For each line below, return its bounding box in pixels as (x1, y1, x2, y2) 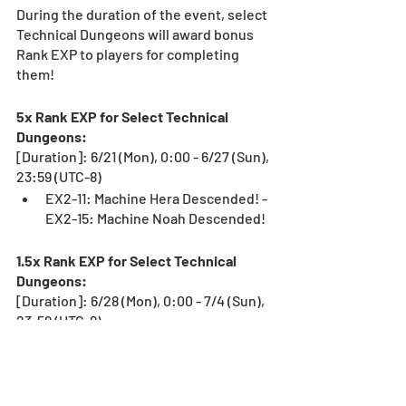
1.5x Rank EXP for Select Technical (16, 251, 239, 269)
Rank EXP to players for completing (16, 44, 242, 63)
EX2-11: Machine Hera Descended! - (45, 188, 270, 207)
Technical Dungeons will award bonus (16, 24, 256, 43)
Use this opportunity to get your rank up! (16, 375, 274, 393)
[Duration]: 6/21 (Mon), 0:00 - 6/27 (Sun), (16, 147, 272, 165)
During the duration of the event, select (16, 5, 270, 23)
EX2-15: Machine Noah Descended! (45, 208, 266, 227)
